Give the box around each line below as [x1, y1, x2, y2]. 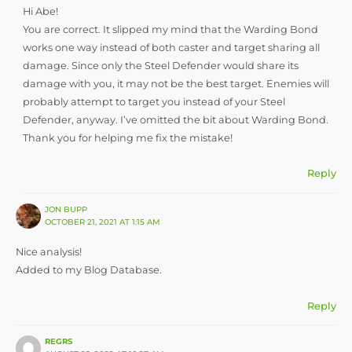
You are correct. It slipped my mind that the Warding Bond [22, 24, 318, 36]
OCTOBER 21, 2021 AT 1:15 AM [45, 216, 161, 227]
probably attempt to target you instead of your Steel [22, 96, 285, 108]
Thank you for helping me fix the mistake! [22, 132, 233, 145]
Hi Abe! [22, 5, 58, 18]
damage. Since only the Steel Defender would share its [22, 60, 299, 72]
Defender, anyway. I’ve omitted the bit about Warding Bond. [22, 114, 328, 126]
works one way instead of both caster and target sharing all [22, 42, 320, 54]
